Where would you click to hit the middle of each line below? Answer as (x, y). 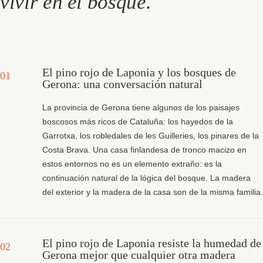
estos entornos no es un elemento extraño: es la (132, 163)
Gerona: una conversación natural (122, 84)
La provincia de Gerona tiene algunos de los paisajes (141, 107)
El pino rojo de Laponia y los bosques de (139, 72)
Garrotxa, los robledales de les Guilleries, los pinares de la (151, 135)
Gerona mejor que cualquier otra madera (139, 254)
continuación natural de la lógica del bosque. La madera (146, 178)
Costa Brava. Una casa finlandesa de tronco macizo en (144, 149)
